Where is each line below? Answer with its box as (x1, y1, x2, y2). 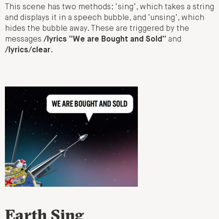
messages (5, 36, 44, 44)
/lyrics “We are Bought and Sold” (44, 36, 166, 44)
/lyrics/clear (5, 46, 50, 55)
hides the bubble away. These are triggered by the (5, 25, 189, 33)
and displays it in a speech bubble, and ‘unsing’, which (5, 14, 204, 22)
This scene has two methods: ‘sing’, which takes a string (5, 3, 214, 12)
